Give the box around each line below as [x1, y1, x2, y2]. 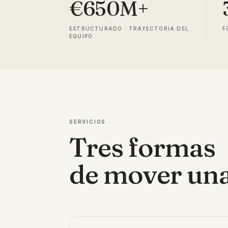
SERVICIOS [69, 119, 106, 125]
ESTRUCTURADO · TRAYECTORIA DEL [69, 25, 189, 32]
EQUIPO [69, 33, 93, 39]
